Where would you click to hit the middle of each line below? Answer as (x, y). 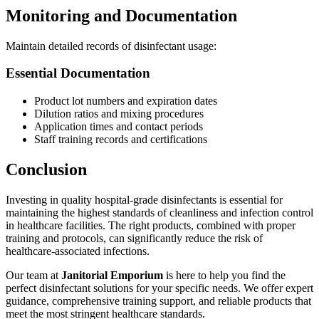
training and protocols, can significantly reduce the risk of (134, 238)
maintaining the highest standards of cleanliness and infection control (159, 213)
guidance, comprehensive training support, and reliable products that (158, 301)
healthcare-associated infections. (78, 251)
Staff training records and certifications (121, 140)
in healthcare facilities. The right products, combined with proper (151, 225)
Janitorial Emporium (112, 275)
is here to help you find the (224, 275)
